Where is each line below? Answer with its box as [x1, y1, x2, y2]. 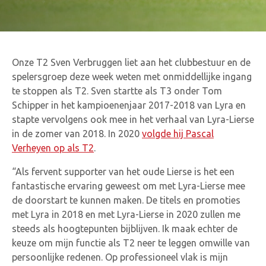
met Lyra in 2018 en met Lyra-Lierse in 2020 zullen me [12, 208, 240, 220]
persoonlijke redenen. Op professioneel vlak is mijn [12, 251, 228, 262]
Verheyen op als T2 [12, 142, 94, 153]
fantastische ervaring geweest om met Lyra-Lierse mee [12, 180, 245, 191]
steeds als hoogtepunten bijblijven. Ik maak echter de [12, 223, 237, 234]
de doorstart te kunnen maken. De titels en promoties [12, 194, 240, 205]
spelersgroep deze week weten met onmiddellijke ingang [12, 71, 252, 82]
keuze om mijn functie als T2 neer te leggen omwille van [12, 237, 250, 248]
